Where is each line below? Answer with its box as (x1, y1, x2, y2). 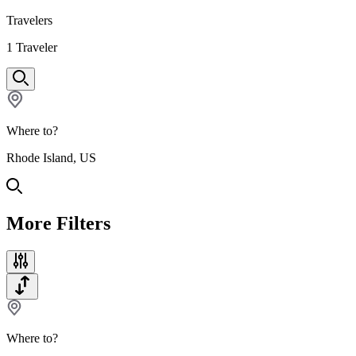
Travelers (6, 14, 52, 27)
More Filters (6, 212, 110, 234)
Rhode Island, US (6, 151, 96, 164)
